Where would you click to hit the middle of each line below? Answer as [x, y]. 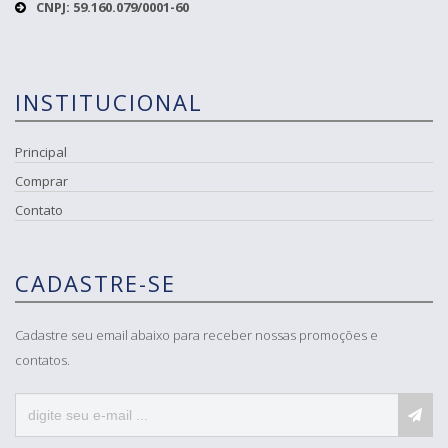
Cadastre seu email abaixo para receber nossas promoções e [196, 334]
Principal [41, 151]
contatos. [42, 359]
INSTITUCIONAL [109, 101]
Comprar [41, 180]
